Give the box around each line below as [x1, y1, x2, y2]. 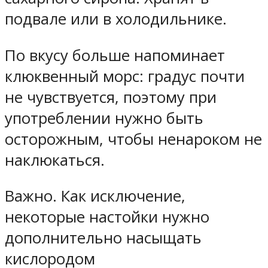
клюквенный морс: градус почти [5, 65, 245, 87]
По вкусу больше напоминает [5, 44, 225, 66]
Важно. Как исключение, [5, 185, 185, 207]
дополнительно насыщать [5, 227, 202, 249]
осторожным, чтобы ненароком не [5, 128, 262, 150]
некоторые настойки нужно [5, 206, 209, 228]
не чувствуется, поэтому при [5, 86, 217, 108]
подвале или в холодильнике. [5, 8, 227, 29]
